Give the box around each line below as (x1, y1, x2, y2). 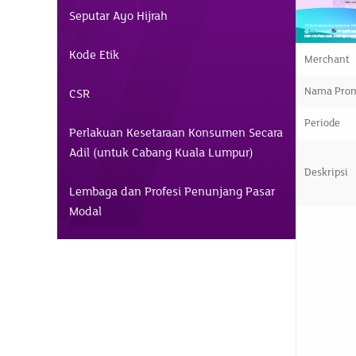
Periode (304, 117, 340, 130)
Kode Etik (69, 48, 119, 62)
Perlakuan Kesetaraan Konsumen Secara (69, 126, 283, 140)
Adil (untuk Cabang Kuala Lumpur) (69, 145, 253, 160)
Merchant (304, 53, 350, 66)
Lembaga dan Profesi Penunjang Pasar (69, 184, 275, 199)
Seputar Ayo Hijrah (69, 9, 168, 23)
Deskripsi (304, 166, 348, 179)
